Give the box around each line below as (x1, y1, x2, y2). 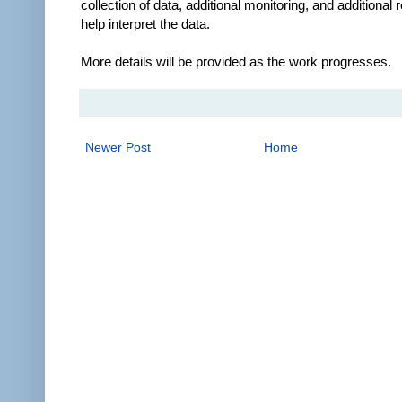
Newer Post (85, 139, 151, 154)
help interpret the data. (81, 15, 210, 31)
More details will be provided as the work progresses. (81, 53, 391, 69)
